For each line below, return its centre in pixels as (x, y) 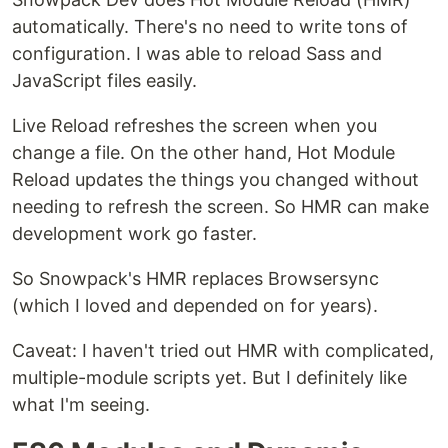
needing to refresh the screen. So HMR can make (220, 206)
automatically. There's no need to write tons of (210, 26)
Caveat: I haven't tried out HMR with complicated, (223, 350)
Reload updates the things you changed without (215, 179)
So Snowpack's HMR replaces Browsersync (195, 278)
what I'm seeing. (81, 404)
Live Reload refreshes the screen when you (194, 125)
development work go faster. (134, 233)
